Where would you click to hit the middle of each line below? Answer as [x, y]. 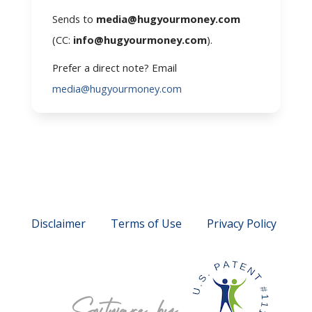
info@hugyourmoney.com [140, 39]
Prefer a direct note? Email [114, 67]
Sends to [74, 18]
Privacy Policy [241, 223]
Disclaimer [58, 223]
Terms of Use [146, 223]
